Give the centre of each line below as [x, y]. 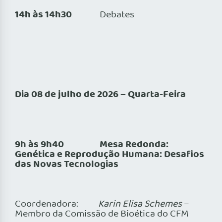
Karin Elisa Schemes [140, 204]
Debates [117, 15]
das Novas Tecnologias [67, 165]
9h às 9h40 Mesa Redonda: [92, 145]
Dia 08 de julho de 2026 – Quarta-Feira [100, 95]
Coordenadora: [56, 204]
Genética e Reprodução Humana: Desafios [110, 155]
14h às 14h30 [57, 15]
